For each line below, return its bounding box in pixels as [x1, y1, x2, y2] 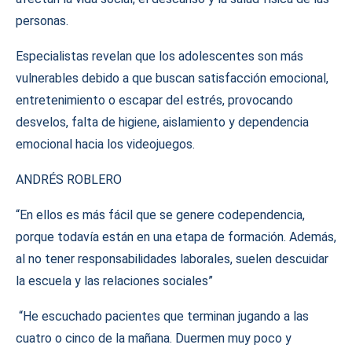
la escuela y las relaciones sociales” [16, 273, 213, 288]
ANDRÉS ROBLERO [16, 172, 125, 187]
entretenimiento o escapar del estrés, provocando [16, 93, 293, 108]
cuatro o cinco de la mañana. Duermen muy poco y [16, 331, 291, 346]
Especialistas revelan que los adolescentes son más [16, 49, 303, 64]
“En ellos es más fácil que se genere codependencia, [16, 207, 305, 222]
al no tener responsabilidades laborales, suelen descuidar [16, 251, 328, 266]
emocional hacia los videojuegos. [16, 137, 195, 152]
